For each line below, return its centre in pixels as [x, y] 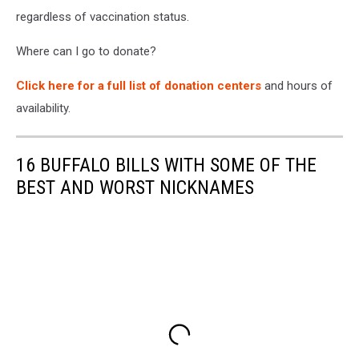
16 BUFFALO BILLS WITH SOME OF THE [166, 165]
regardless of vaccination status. [103, 17]
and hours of [297, 86]
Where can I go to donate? [86, 52]
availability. [43, 109]
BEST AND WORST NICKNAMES [135, 188]
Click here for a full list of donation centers [139, 86]
